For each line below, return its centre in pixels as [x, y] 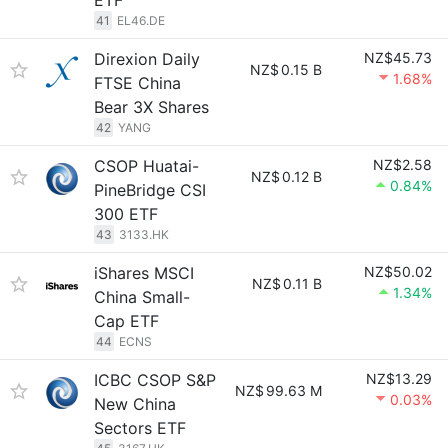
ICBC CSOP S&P [155, 380]
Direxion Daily [147, 59]
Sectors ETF [140, 428]
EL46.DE [141, 20]
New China [135, 404]
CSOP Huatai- [146, 166]
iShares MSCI [144, 273]
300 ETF [126, 214]
